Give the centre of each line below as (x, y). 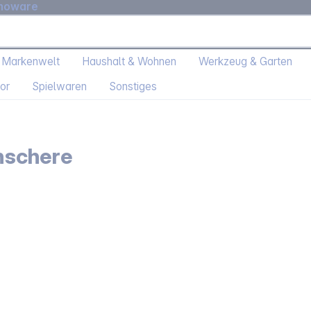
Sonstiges (133, 87)
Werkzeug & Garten (245, 62)
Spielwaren (59, 87)
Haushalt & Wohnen (129, 62)
